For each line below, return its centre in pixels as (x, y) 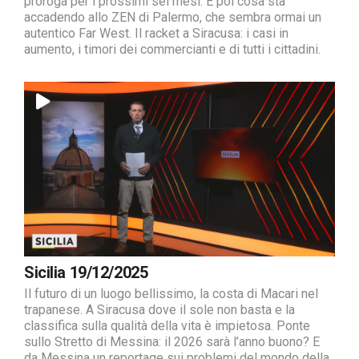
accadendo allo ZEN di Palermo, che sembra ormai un (173, 17)
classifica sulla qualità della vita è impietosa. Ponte (167, 326)
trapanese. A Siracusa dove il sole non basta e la (159, 310)
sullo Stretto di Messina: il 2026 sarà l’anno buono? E (172, 342)
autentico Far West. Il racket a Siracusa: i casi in (156, 33)
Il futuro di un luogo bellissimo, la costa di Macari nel (171, 294)
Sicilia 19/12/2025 (86, 273)
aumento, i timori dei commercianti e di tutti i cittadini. (172, 49)
